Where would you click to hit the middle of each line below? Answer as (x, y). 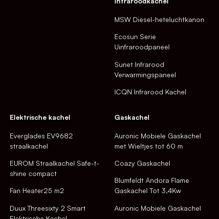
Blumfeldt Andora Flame (152, 180)
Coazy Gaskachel (142, 163)
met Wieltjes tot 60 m (149, 146)
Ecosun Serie (135, 37)
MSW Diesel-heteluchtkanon (159, 19)
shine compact (33, 173)
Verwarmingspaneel (145, 74)
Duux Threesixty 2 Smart (48, 208)
